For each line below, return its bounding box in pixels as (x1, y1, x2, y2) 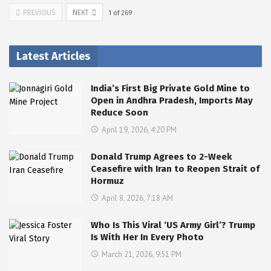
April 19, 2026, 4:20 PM (102, 125, 177, 135)
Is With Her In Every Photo (91, 232, 204, 243)
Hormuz (91, 175, 124, 187)
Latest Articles (16, 50, 90, 64)
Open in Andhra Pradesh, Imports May (91, 95, 253, 106)
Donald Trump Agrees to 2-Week (91, 151, 232, 163)
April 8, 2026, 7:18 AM (102, 193, 173, 204)
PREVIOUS (23, 8, 56, 18)
